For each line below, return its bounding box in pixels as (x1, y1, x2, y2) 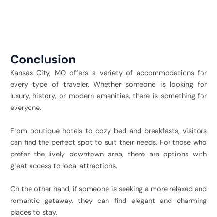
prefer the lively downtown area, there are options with (10, 149, 207, 159)
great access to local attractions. (10, 161, 117, 170)
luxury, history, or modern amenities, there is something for (10, 91, 207, 101)
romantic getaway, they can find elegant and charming (10, 196, 207, 205)
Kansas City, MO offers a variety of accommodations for (10, 68, 207, 77)
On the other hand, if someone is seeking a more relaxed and (10, 184, 207, 194)
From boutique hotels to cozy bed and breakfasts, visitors (10, 126, 207, 136)
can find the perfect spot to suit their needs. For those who (10, 138, 207, 147)
